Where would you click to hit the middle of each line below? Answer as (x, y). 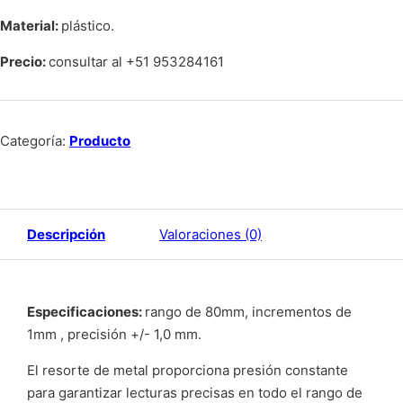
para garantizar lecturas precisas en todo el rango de (195, 393)
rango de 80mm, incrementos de (248, 312)
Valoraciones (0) (210, 234)
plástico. (88, 26)
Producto (100, 141)
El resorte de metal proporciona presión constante (188, 370)
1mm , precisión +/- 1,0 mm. (114, 334)
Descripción (66, 234)
